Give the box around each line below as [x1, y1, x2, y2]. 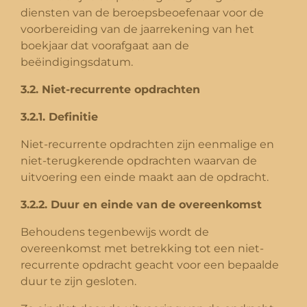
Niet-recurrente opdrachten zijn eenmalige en [21, 137, 274, 151]
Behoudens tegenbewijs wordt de [21, 225, 209, 238]
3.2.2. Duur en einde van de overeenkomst [21, 197, 262, 211]
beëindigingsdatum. [21, 55, 133, 69]
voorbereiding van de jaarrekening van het [21, 22, 254, 36]
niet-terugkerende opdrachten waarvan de [21, 153, 257, 167]
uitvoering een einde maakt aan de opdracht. [21, 170, 269, 184]
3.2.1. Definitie [21, 110, 98, 123]
